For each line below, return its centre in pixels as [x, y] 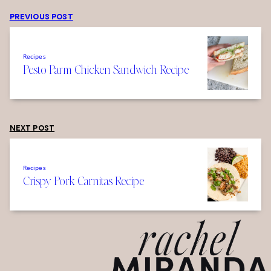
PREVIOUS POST [41, 18]
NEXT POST [32, 129]
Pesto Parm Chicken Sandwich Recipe [106, 69]
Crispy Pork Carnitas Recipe [83, 181]
